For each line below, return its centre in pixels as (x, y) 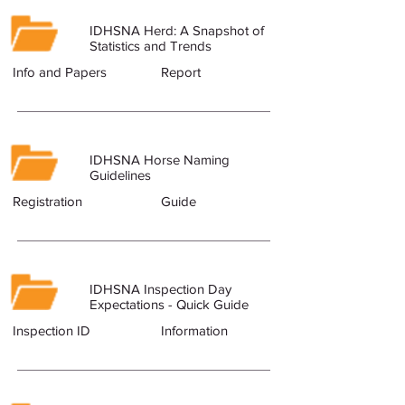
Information (194, 330)
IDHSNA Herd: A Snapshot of (177, 30)
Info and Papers (60, 72)
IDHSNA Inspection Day (160, 289)
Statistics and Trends (151, 46)
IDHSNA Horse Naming (160, 160)
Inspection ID (52, 330)
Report (181, 72)
